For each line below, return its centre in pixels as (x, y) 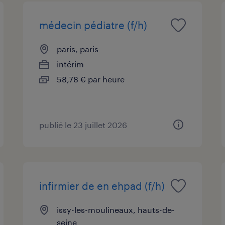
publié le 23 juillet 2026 (83, 125)
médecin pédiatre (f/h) (93, 25)
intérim (71, 64)
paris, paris (78, 49)
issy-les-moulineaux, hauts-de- (116, 209)
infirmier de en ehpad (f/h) (102, 186)
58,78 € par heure (91, 79)
